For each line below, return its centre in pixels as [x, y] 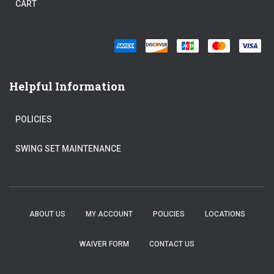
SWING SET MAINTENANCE [68, 149]
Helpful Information [67, 87]
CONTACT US [172, 244]
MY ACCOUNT [109, 214]
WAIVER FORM [104, 244]
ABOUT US [47, 214]
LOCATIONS [225, 214]
